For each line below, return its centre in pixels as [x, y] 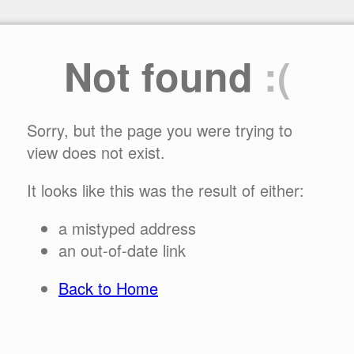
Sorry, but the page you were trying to [160, 130]
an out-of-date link [122, 250]
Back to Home [108, 288]
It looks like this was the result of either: [166, 190]
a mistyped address [127, 228]
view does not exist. [96, 152]
